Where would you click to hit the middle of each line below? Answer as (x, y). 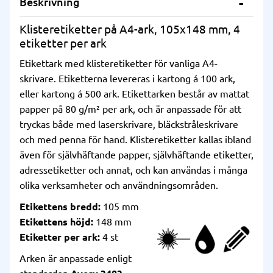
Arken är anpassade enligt (76, 258)
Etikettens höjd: (56, 222)
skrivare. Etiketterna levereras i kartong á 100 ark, (127, 79)
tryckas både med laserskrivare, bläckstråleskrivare (129, 125)
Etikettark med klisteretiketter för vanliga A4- (119, 64)
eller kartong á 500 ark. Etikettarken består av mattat (134, 94)
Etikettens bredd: (60, 207)
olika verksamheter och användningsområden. (119, 186)
